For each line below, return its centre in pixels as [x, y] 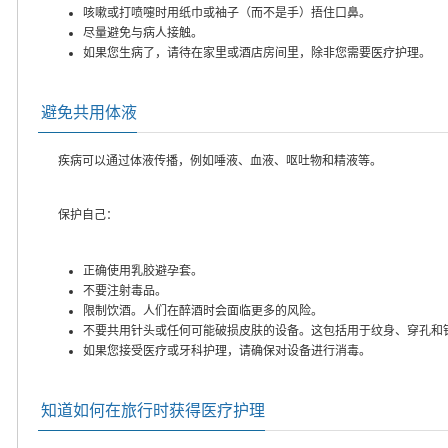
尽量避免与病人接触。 [143, 32]
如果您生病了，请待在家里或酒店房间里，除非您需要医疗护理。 [257, 52]
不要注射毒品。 [125, 290]
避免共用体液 [89, 112]
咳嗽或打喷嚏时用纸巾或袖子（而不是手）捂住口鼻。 [227, 12]
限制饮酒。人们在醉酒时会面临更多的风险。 [203, 310]
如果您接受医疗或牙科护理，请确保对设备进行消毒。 [227, 350]
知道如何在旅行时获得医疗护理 [153, 410]
